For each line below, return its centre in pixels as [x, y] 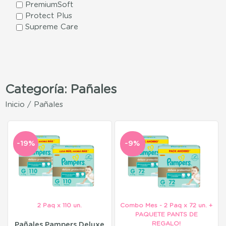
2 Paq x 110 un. [60, 206]
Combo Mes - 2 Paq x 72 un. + [166, 206]
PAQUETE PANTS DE [166, 215]
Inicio [15, 105]
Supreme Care [52, 27]
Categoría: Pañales [61, 90]
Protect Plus [49, 16]
